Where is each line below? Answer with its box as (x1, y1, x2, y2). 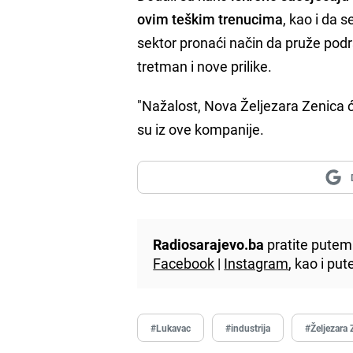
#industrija (225, 321, 271, 334)
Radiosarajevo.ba (153, 234, 265, 254)
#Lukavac (150, 321, 191, 334)
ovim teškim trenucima (137, 9, 284, 28)
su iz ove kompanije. (137, 119, 265, 139)
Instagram (224, 253, 289, 273)
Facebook (153, 253, 215, 273)
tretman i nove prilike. (137, 56, 273, 76)
